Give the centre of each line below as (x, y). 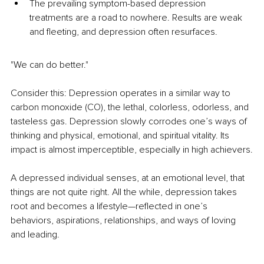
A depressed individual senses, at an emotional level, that (129, 178)
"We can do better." (49, 65)
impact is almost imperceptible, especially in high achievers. (132, 150)
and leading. (35, 235)
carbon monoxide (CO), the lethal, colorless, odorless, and (131, 108)
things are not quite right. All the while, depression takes (125, 192)
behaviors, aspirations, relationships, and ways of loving (124, 221)
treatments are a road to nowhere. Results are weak (137, 18)
